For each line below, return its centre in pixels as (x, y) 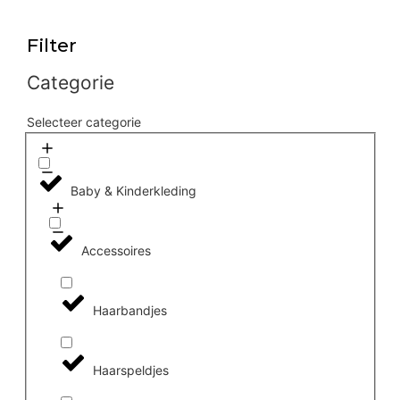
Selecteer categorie (84, 122)
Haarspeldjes (130, 371)
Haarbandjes (129, 311)
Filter (52, 46)
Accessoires (116, 251)
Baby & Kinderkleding (133, 191)
